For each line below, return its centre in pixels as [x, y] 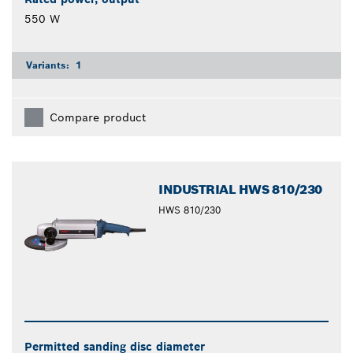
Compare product [98, 118]
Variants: [49, 65]
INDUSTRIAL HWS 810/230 [240, 190]
